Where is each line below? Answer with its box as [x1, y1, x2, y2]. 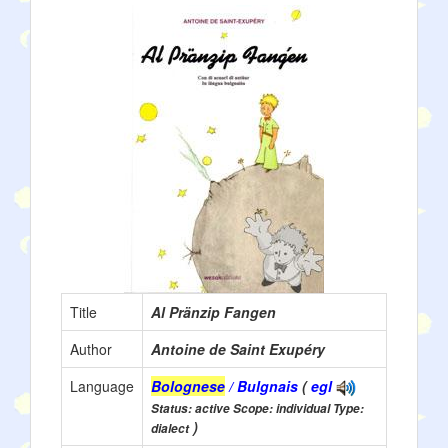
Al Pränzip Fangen [151, 302, 276, 322]
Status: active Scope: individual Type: [151, 400, 364, 418]
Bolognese [151, 376, 225, 396]
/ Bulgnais [225, 376, 298, 396]
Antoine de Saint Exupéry [151, 339, 325, 359]
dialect [151, 420, 189, 438]
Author [70, 339, 112, 359]
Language [70, 376, 134, 396]
